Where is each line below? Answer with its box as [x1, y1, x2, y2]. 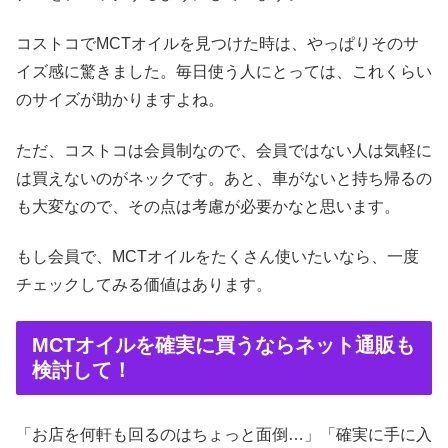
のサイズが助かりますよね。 [16, 91, 224, 109]
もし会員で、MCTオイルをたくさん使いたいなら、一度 [16, 248, 419, 266]
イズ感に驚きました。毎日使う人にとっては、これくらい [16, 63, 432, 81]
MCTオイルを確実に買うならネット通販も [32, 334, 415, 357]
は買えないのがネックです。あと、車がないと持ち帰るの [16, 169, 432, 187]
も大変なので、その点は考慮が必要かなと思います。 [16, 197, 400, 215]
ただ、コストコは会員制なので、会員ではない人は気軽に [16, 141, 432, 159]
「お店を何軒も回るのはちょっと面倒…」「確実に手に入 [16, 425, 432, 443]
